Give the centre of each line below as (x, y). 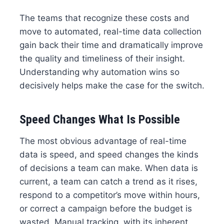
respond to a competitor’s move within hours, (109, 195)
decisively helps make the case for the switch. (112, 86)
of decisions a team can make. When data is (108, 168)
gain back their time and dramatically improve (111, 45)
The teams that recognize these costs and (104, 18)
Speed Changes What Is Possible (99, 120)
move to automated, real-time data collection (110, 32)
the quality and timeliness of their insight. (102, 59)
